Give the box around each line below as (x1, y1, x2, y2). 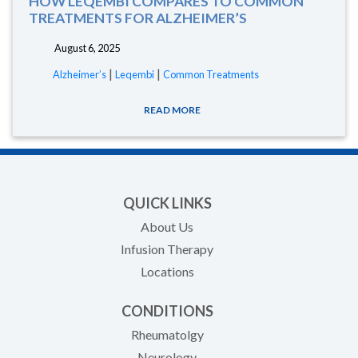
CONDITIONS (121, 302, 213, 320)
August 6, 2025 (53, 42, 120, 55)
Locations (140, 264, 194, 280)
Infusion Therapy (121, 241, 213, 257)
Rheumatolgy (130, 327, 204, 343)
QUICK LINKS (122, 194, 212, 213)
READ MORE (144, 104, 202, 117)
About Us (141, 219, 193, 235)
